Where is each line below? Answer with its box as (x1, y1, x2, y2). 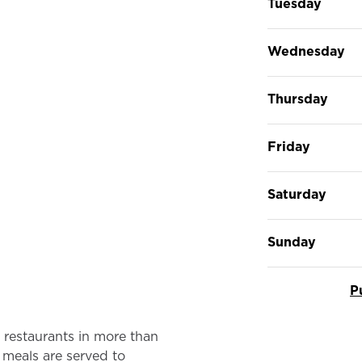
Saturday (267, 185, 326, 203)
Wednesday (267, 42, 345, 60)
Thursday (267, 90, 328, 107)
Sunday (267, 233, 316, 250)
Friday (267, 137, 310, 155)
